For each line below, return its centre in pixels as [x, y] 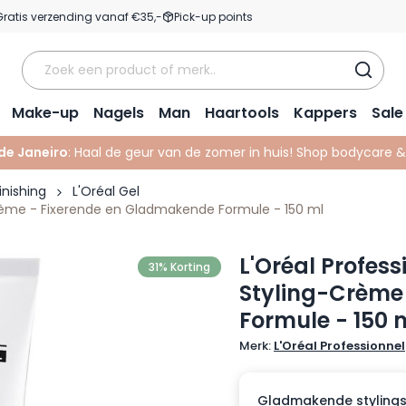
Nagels [119, 113]
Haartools [242, 113]
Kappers [325, 113]
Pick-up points [213, 16]
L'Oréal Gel [106, 191]
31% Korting [179, 267]
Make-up [45, 113]
